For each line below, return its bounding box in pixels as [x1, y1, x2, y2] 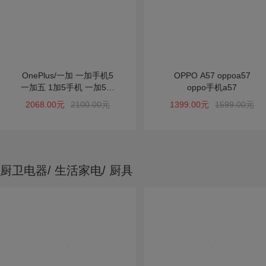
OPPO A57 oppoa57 [173, 71, 251, 80]
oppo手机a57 [187, 83, 237, 92]
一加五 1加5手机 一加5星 [21, 83, 115, 92]
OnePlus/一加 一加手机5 [22, 71, 114, 80]
